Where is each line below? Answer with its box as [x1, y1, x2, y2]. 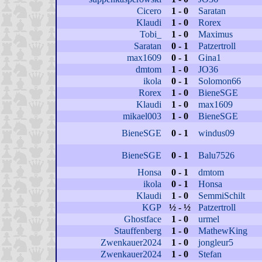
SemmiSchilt [198, 191, 245, 201]
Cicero [136, 6, 161, 16]
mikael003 [122, 111, 161, 121]
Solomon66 [198, 76, 241, 86]
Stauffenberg [113, 226, 161, 236]
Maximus [198, 29, 233, 39]
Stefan [198, 249, 222, 259]
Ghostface [123, 214, 161, 224]
